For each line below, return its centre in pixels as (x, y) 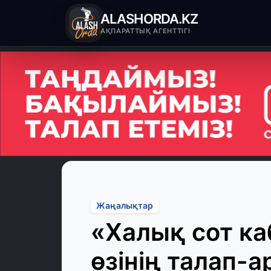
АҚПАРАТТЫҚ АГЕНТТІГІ (145, 31)
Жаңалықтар (124, 206)
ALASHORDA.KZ (149, 18)
